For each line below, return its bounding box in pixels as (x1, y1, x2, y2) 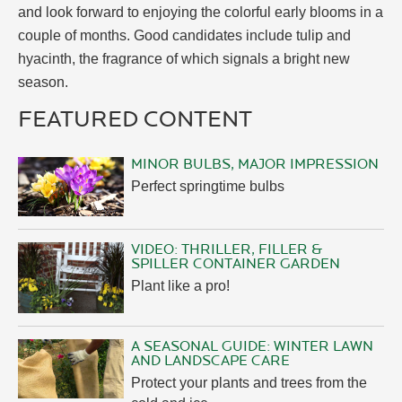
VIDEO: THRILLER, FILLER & (131, 240, 323, 258)
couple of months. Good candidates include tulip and (18, 27, 351, 43)
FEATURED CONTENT (18, 104, 252, 134)
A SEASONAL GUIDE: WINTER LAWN (131, 336, 374, 355)
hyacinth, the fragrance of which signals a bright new (18, 50, 350, 66)
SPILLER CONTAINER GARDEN (131, 254, 341, 273)
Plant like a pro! (131, 277, 231, 293)
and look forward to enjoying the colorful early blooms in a (18, 4, 383, 20)
